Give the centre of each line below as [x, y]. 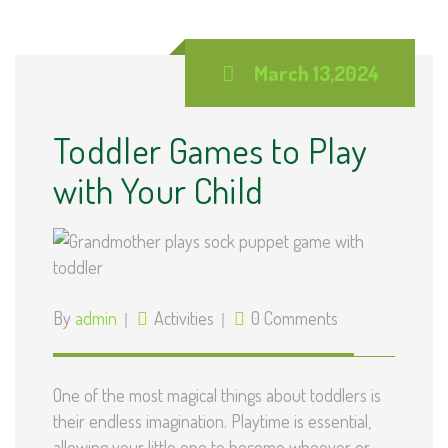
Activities [184, 318]
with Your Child [158, 190]
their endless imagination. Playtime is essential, [212, 421]
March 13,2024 [316, 73]
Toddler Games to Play [210, 150]
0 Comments [294, 318]
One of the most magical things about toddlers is [217, 395]
